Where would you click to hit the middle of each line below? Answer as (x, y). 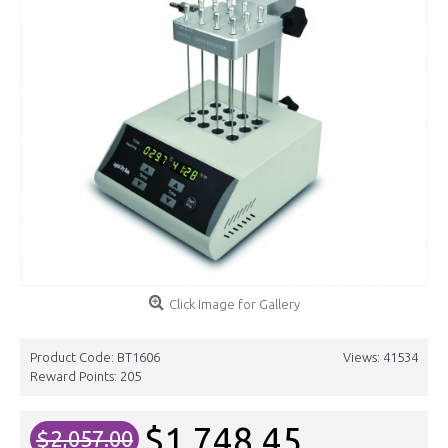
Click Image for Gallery (234, 304)
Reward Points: (75, 376)
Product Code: (73, 357)
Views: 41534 (380, 357)
